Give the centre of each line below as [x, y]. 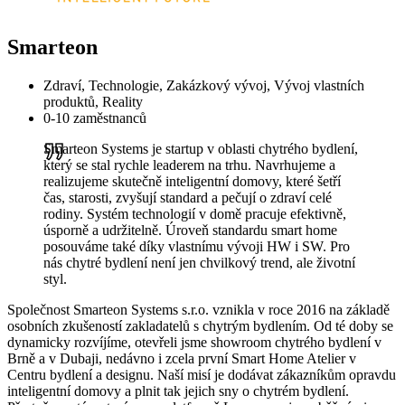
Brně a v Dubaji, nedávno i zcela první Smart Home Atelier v [182, 358]
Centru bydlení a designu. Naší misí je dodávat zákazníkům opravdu [202, 374]
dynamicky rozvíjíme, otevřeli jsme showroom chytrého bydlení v [194, 342]
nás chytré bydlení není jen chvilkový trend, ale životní [199, 262]
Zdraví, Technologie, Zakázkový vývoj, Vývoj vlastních [204, 85]
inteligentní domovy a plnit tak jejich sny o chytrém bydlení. [178, 391]
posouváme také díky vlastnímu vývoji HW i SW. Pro [197, 246]
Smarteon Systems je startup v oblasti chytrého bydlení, [201, 148]
